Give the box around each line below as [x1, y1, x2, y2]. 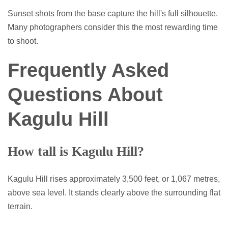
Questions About [8, 84, 163, 106]
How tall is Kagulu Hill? [8, 144, 144, 159]
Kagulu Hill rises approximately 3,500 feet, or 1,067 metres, [8, 175, 220, 184]
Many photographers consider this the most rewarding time [8, 23, 218, 32]
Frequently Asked [8, 60, 169, 81]
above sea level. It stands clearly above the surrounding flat [8, 188, 220, 197]
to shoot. [8, 37, 38, 46]
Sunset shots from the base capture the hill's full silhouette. [8, 9, 218, 18]
